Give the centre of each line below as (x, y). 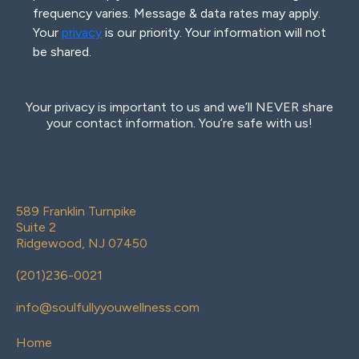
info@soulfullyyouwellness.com (108, 307)
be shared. (62, 52)
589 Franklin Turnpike (76, 211)
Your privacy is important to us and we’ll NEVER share (179, 107)
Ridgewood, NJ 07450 (82, 243)
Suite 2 (36, 227)
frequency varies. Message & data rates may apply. (177, 13)
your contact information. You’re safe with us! (179, 123)
